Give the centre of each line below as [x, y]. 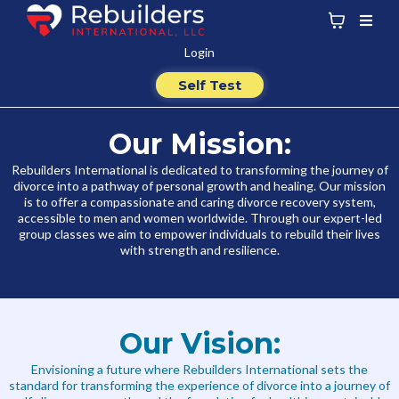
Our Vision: [199, 343]
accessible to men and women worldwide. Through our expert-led [199, 218]
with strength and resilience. [199, 250]
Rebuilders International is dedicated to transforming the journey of [199, 170]
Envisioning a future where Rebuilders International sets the [199, 369]
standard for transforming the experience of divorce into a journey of [199, 385]
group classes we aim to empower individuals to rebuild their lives [199, 234]
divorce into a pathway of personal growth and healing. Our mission [199, 186]
